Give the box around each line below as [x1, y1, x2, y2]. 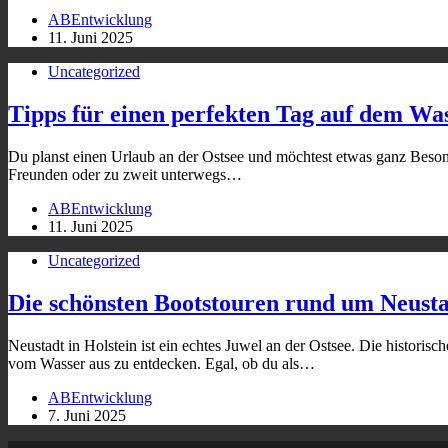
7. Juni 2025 [48, 407, 126, 425]
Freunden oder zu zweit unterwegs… [8, 166, 242, 184]
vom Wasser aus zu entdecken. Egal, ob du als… [8, 355, 315, 373]
